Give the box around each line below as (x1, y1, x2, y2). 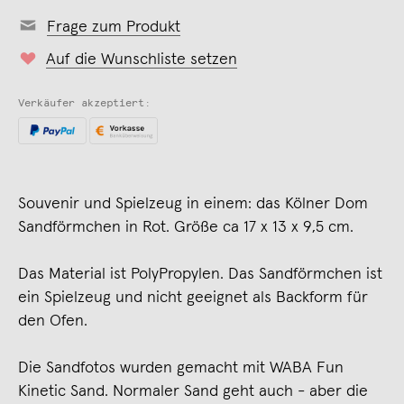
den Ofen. (18, 312, 87, 329)
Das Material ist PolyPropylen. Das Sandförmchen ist (18, 265, 382, 282)
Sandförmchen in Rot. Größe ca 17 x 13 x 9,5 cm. (18, 218, 353, 235)
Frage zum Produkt (47, 18, 180, 35)
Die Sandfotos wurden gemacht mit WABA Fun (18, 359, 344, 376)
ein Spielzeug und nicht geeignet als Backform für (18, 289, 368, 306)
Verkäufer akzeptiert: (18, 97, 151, 109)
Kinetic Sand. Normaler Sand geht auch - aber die (18, 382, 368, 399)
